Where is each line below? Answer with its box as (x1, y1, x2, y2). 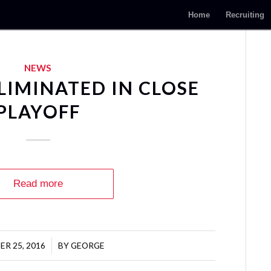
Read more (13, 178, 63, 189)
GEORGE (71, 240, 105, 250)
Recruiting (226, 10, 265, 19)
